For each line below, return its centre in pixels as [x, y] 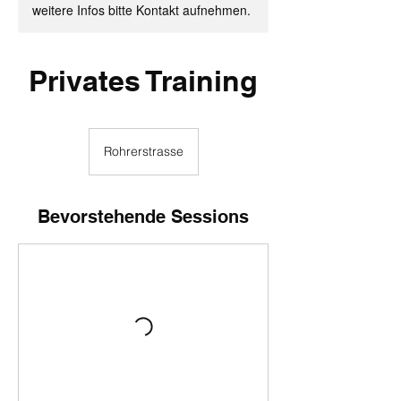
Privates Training [143, 81]
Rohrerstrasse [143, 151]
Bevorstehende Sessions [143, 217]
